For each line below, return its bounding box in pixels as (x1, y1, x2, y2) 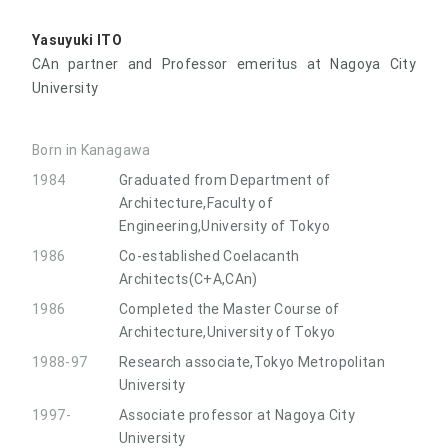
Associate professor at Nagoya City (119, 405, 355, 424)
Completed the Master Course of (119, 299, 340, 318)
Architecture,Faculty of (119, 193, 274, 212)
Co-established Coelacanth (119, 246, 300, 265)
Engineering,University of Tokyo (119, 216, 330, 235)
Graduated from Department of (119, 170, 331, 189)
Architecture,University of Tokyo (119, 322, 336, 341)
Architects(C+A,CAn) (119, 269, 258, 288)
